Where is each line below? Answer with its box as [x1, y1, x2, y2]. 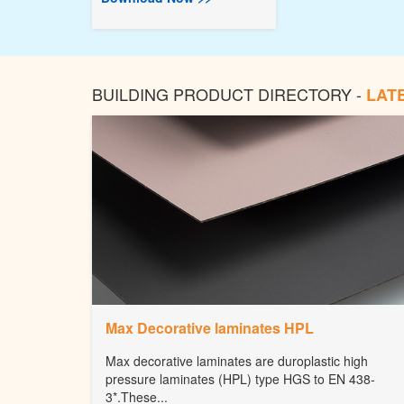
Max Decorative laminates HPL [106, 317, 314, 338]
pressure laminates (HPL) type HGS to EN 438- [106, 370, 375, 388]
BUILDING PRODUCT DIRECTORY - [92, 82, 366, 106]
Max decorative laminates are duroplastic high [106, 352, 368, 370]
